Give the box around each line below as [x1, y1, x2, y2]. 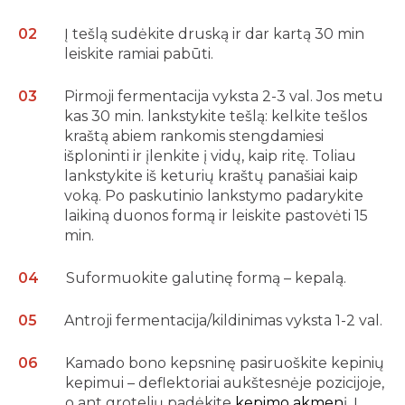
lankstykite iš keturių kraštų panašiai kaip [64, 167, 358, 184]
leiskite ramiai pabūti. [64, 45, 213, 62]
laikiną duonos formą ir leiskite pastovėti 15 [64, 207, 368, 224]
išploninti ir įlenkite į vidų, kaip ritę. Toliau [64, 147, 356, 165]
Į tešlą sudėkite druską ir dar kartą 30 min [64, 25, 364, 42]
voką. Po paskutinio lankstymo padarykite [64, 187, 363, 204]
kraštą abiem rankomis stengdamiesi [64, 127, 324, 145]
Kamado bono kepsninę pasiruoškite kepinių [65, 354, 384, 372]
